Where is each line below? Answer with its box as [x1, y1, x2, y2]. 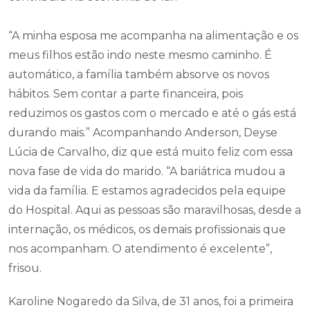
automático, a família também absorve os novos [8, 68, 269, 81]
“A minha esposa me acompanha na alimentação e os [8, 29, 298, 42]
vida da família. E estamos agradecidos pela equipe [8, 184, 286, 197]
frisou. [8, 262, 42, 275]
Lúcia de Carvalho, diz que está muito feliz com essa [8, 145, 293, 158]
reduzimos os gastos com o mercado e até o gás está [8, 107, 296, 120]
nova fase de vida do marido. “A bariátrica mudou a [8, 165, 285, 178]
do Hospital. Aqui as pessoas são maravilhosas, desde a [8, 203, 301, 217]
